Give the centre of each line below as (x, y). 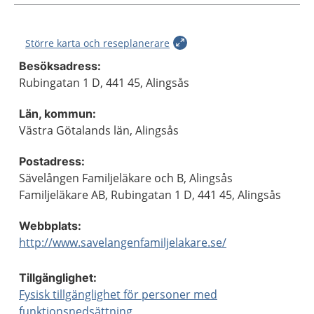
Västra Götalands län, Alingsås (99, 130)
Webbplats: (50, 226)
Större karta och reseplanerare (97, 43)
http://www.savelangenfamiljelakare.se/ (123, 243)
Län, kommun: (57, 114)
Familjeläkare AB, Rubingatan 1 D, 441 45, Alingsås (150, 195)
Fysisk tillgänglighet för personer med (118, 294)
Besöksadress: (60, 66)
